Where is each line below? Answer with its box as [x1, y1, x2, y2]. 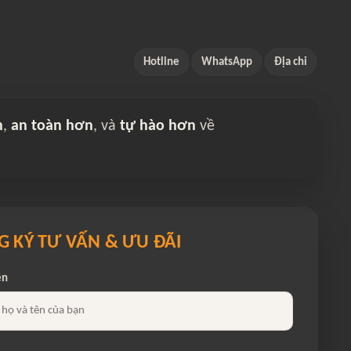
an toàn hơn [11, 118, 93, 134]
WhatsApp [201, 56, 252, 68]
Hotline [143, 56, 179, 68]
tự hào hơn [120, 118, 196, 134]
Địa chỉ [274, 56, 307, 68]
